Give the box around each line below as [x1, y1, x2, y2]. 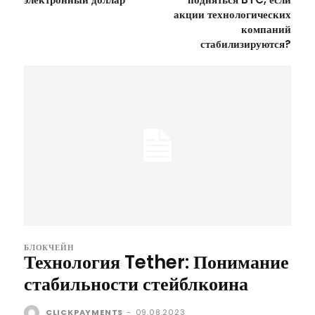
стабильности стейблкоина [24, 271, 248, 297]
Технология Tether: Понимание [24, 249, 289, 275]
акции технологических [173, 6, 291, 22]
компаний [240, 21, 291, 37]
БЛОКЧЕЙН [24, 241, 75, 253]
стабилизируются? [200, 36, 291, 51]
